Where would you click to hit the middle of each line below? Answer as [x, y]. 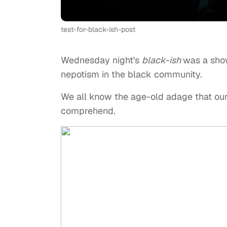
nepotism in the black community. [133, 74]
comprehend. [88, 111]
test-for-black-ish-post [98, 30]
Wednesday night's [101, 60]
